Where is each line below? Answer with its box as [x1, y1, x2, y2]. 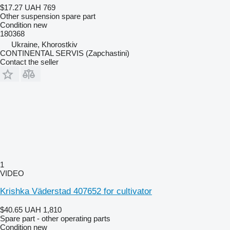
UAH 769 [25, 3, 55, 12]
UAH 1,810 [25, 205, 62, 214]
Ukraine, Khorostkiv [11, 40, 78, 49]
